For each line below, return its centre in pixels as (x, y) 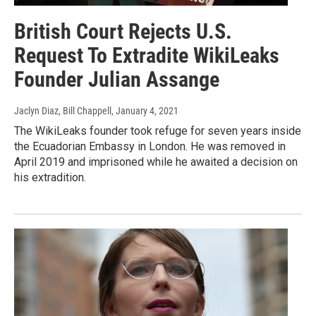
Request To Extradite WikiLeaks (147, 56)
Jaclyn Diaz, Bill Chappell (63, 111)
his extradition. (50, 178)
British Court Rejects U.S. (123, 32)
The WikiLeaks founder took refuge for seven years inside (158, 131)
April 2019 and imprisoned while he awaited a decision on (156, 162)
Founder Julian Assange (117, 80)
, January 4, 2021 (145, 111)
